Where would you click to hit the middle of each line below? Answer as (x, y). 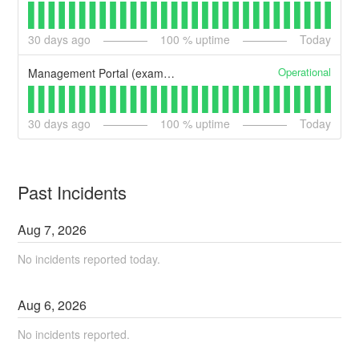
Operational (304, 71)
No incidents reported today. (89, 258)
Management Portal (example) (169, 73)
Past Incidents (73, 192)
